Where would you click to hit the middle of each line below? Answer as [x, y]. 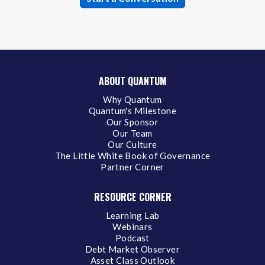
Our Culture [132, 144]
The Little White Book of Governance [132, 155]
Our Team [132, 133]
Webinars [132, 226]
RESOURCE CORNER [132, 197]
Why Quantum [132, 99]
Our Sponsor [132, 122]
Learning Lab [132, 215]
